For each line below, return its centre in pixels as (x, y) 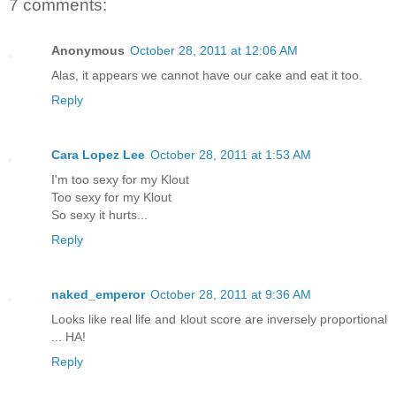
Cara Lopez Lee (98, 155)
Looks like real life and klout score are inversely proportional (219, 320)
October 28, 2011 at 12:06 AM (214, 51)
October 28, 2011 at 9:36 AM (231, 295)
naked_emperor (98, 295)
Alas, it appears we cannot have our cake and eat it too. (207, 76)
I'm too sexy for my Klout (120, 180)
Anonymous (88, 51)
